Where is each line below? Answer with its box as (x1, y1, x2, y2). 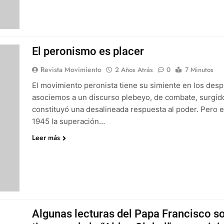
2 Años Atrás (114, 65, 153, 74)
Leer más (31, 132, 60, 142)
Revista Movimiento (40, 64, 101, 74)
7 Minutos (184, 65, 213, 74)
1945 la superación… (31, 116, 105, 126)
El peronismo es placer (31, 45, 144, 57)
